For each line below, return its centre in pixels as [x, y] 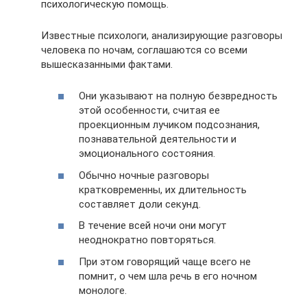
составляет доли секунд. [140, 204]
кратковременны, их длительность [163, 189]
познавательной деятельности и [158, 139]
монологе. [103, 290]
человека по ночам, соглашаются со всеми [144, 50]
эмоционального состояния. [147, 154]
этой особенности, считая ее [149, 111]
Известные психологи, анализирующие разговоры [162, 35]
